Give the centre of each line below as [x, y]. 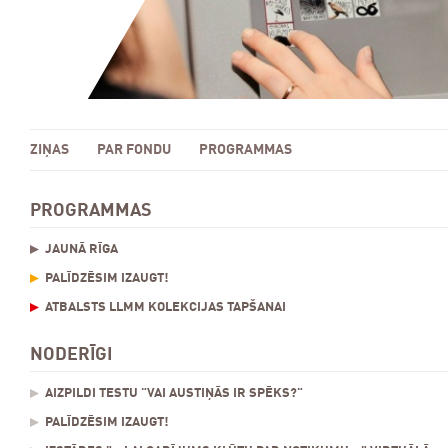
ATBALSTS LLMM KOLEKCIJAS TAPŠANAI [165, 307]
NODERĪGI [71, 355]
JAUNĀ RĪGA [81, 249]
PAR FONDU [134, 150]
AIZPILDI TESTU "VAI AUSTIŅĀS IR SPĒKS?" [174, 393]
